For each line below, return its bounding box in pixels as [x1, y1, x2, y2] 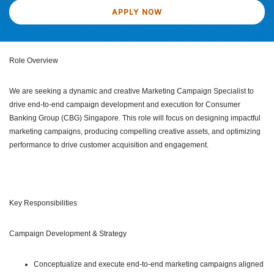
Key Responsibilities [9, 199, 77, 208]
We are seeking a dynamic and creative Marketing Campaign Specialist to [9, 87, 254, 96]
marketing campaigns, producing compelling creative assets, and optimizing [9, 127, 261, 136]
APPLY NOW [111, 7, 163, 17]
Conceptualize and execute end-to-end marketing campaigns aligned [34, 260, 264, 269]
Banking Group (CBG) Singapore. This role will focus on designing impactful [9, 114, 261, 123]
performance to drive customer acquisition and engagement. [9, 141, 209, 150]
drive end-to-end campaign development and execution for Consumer [9, 100, 240, 109]
